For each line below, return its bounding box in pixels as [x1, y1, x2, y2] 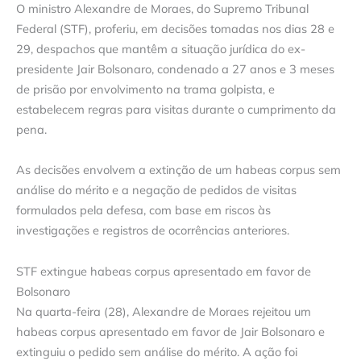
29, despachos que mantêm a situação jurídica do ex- [16, 40, 305, 56]
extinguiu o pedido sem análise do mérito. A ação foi [16, 343, 297, 359]
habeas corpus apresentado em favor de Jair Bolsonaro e [16, 323, 325, 339]
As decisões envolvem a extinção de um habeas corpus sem [16, 162, 341, 178]
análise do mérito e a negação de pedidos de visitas [16, 182, 297, 198]
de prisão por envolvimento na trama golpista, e [16, 81, 275, 97]
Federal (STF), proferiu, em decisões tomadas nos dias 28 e [16, 20, 334, 36]
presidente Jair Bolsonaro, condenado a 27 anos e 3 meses [16, 60, 334, 77]
